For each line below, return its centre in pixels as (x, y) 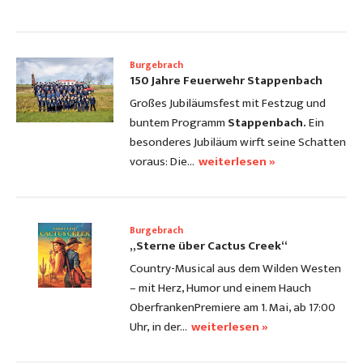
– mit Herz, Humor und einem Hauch (220, 288)
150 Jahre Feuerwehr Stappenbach (226, 81)
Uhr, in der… (158, 327)
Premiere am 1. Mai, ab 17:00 (265, 308)
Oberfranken (162, 308)
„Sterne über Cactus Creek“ (209, 246)
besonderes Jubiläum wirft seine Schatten (238, 143)
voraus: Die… (162, 162)
